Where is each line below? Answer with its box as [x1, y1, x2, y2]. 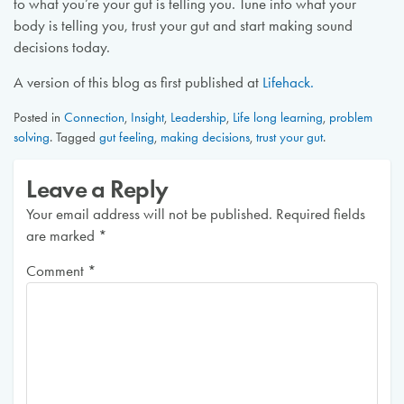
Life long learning [232, 108, 323, 125]
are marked [26, 227, 99, 245]
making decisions [160, 128, 250, 145]
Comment [26, 262, 88, 280]
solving [13, 128, 50, 145]
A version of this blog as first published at [13, 73, 262, 91]
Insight [130, 108, 164, 125]
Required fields [276, 206, 366, 224]
